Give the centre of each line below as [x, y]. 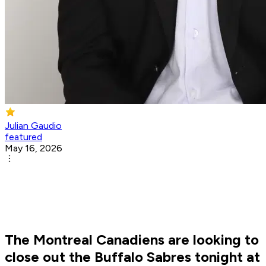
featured [23, 137]
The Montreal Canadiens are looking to [132, 240]
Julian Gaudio [33, 126]
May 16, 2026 [34, 148]
